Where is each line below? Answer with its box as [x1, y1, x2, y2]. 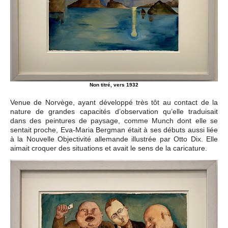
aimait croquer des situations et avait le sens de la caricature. [10, 144, 207, 153]
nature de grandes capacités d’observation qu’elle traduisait [10, 107, 218, 116]
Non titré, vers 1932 [90, 82, 138, 88]
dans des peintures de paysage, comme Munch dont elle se [10, 117, 218, 125]
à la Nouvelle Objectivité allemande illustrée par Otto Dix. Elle [10, 135, 218, 144]
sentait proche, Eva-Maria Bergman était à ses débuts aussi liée [10, 126, 218, 134]
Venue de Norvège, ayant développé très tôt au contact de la [10, 98, 218, 107]
